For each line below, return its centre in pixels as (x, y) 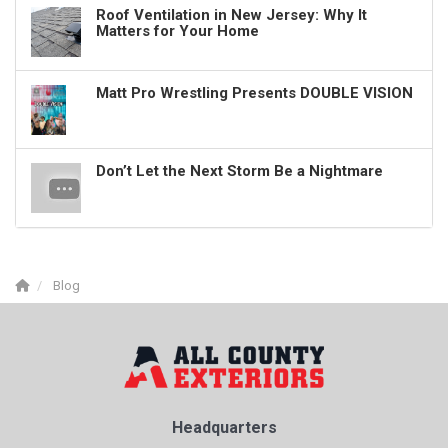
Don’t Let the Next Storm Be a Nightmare (239, 170)
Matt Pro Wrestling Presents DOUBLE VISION (254, 92)
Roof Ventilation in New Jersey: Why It (231, 14)
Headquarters (224, 427)
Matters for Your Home (177, 30)
